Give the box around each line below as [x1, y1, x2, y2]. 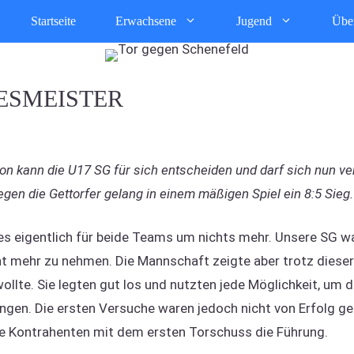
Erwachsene [115, 14, 176, 28]
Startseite [31, 14, 76, 28]
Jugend [236, 14, 272, 28]
